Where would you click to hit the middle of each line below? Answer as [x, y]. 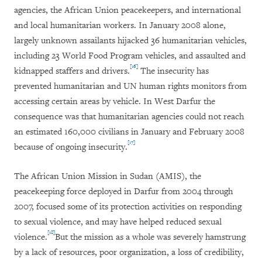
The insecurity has [173, 71]
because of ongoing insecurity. [71, 147]
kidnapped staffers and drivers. [72, 71]
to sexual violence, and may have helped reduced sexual [118, 222]
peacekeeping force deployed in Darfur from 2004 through [123, 192]
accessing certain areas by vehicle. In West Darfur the [115, 102]
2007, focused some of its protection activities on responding [128, 207]
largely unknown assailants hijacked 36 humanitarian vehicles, [130, 41]
